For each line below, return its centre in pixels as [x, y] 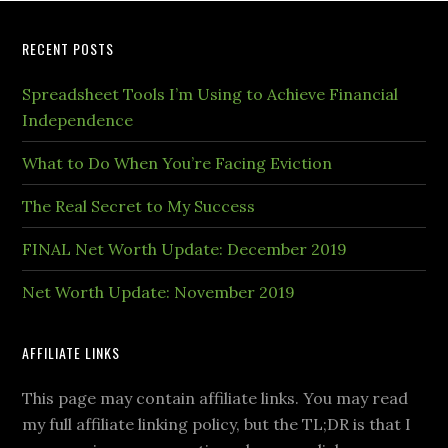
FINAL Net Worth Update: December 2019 [185, 248]
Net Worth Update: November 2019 [159, 291]
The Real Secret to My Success [139, 205]
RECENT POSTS [68, 48]
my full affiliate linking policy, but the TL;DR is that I [217, 423]
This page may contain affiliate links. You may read [215, 397]
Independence [78, 119]
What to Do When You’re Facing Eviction [177, 162]
